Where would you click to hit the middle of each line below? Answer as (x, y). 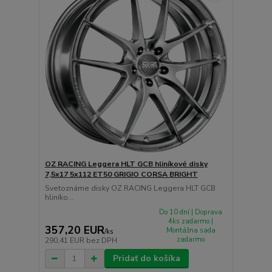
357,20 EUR (74, 230)
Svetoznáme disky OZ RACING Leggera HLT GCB (130, 188)
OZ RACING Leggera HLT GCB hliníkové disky (126, 164)
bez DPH (101, 241)
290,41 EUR (65, 241)
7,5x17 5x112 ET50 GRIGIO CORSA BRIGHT (121, 174)
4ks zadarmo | (191, 221)
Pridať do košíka (146, 259)
